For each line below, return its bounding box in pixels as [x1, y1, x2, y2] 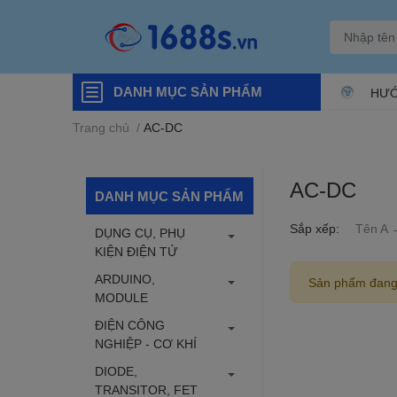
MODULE [95, 290, 148, 305]
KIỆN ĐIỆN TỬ [95, 244, 178, 259]
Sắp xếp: [290, 221, 339, 236]
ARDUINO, [95, 271, 155, 286]
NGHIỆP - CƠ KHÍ [95, 336, 197, 351]
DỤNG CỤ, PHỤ [95, 225, 185, 240]
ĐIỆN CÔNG [95, 317, 165, 332]
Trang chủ [73, 120, 129, 135]
